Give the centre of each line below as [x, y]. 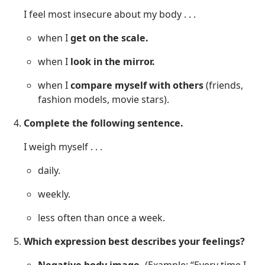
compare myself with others [137, 85]
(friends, [223, 85]
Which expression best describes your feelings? [134, 241]
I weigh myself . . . [63, 146]
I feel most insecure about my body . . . [110, 14]
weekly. [54, 194]
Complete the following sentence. [104, 123]
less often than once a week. [101, 217]
